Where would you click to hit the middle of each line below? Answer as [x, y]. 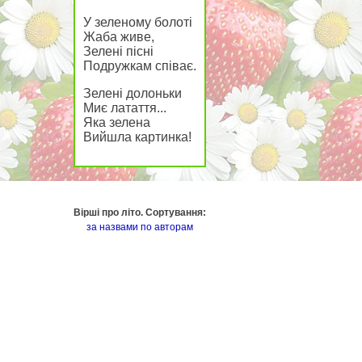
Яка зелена [117, 122]
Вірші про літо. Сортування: [140, 213]
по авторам [167, 227]
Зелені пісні [118, 51]
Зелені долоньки [133, 93]
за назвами [112, 227]
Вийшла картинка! [137, 137]
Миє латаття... [125, 108]
